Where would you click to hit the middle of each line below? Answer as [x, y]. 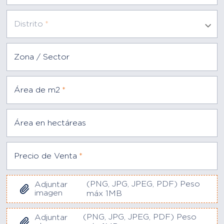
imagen [49, 193]
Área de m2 [37, 90]
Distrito [29, 24]
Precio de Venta [46, 156]
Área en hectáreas [50, 123]
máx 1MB [104, 193]
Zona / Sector [42, 57]
